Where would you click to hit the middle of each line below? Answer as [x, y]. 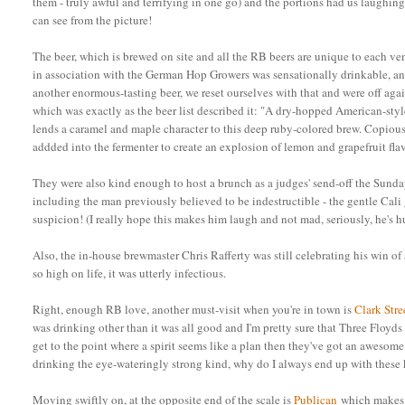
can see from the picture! [93, 20]
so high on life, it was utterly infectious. [130, 273]
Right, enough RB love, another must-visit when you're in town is [194, 310]
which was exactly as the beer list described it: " [149, 111]
